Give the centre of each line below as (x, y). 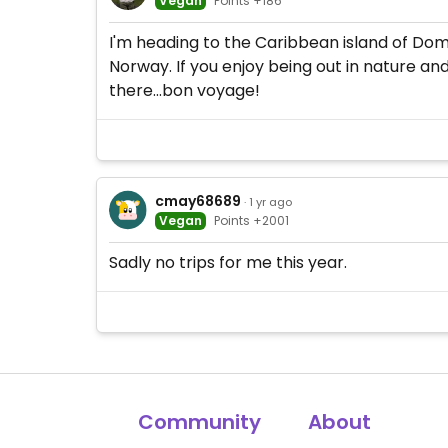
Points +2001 (252, 220)
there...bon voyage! (184, 90)
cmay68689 (198, 200)
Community (200, 422)
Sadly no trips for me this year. (228, 262)
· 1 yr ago (268, 201)
